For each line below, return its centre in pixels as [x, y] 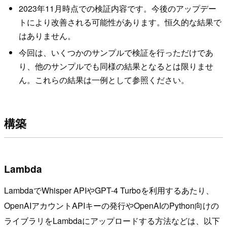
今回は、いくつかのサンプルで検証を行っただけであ [116, 52]
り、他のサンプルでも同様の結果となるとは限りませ [116, 66]
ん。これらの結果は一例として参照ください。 [104, 80]
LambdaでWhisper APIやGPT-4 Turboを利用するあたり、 [109, 190]
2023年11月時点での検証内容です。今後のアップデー [117, 8]
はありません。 [47, 35]
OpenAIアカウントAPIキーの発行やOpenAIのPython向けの [111, 205]
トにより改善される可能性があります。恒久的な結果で [120, 22]
